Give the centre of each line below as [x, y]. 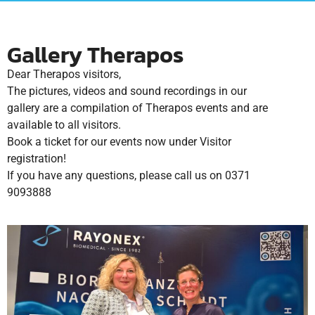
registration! [38, 159]
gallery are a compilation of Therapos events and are [137, 108]
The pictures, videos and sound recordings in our [127, 91]
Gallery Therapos [95, 55]
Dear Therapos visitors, [65, 74]
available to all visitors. [64, 125]
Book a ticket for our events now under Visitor [119, 142]
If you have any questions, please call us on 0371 [129, 175]
